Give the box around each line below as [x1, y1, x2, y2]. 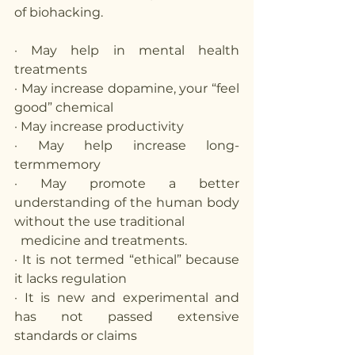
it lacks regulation [14, 270, 130, 286]
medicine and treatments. [21, 232, 190, 248]
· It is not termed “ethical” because [14, 251, 239, 267]
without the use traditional [14, 213, 188, 229]
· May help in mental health [14, 42, 239, 58]
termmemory [14, 156, 101, 172]
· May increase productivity [14, 118, 187, 134]
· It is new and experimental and [14, 289, 239, 305]
